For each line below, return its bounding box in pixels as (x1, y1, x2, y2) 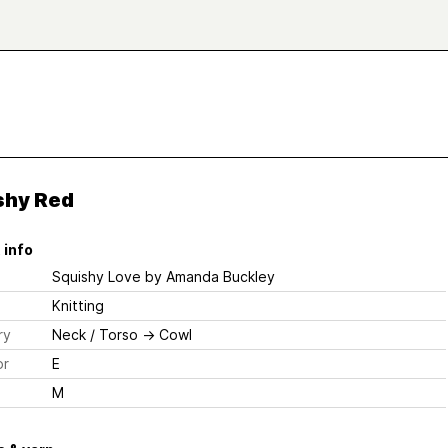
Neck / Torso (51, 326, 138, 343)
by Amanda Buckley (140, 268, 275, 285)
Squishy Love (51, 268, 141, 285)
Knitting (51, 297, 104, 314)
